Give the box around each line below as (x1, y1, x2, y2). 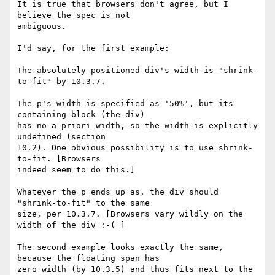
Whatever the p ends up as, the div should (17, 187, 219, 197)
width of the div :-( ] (17, 220, 125, 230)
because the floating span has (17, 254, 160, 263)
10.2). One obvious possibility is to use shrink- (17, 143, 253, 153)
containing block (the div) (17, 110, 145, 120)
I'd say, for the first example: (17, 44, 169, 53)
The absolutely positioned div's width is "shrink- (17, 66, 258, 76)
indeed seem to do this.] (17, 165, 135, 175)
